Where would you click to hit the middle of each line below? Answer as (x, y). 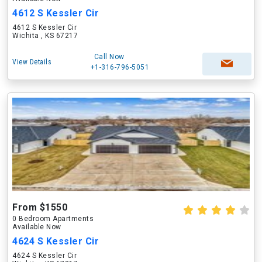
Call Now (109, 57)
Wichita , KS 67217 (45, 36)
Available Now (37, 227)
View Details (32, 62)
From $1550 (40, 207)
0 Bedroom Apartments (53, 219)
